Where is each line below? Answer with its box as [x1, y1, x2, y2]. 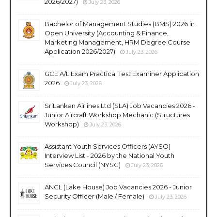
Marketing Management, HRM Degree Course [45, 38, 190, 46]
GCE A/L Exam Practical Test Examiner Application [45, 69, 199, 77]
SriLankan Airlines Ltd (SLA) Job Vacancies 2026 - [45, 101, 195, 109]
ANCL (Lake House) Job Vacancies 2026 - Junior [45, 183, 192, 191]
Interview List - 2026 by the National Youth [45, 151, 174, 159]
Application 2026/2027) [45, 47, 115, 55]
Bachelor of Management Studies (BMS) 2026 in [45, 19, 195, 28]
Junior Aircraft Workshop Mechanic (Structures [45, 110, 190, 119]
